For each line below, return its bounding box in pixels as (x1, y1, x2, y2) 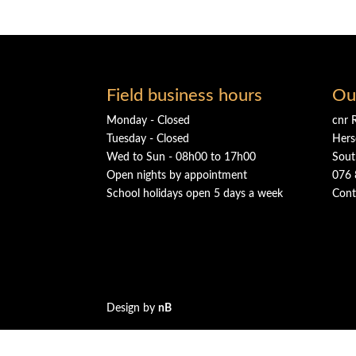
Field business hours (106, 86, 263, 104)
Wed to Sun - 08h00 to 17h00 (106, 151, 257, 163)
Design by (106, 302, 159, 314)
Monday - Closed (106, 114, 191, 126)
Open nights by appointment (106, 169, 248, 181)
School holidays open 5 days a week (106, 188, 284, 199)
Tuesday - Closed (106, 133, 190, 145)
